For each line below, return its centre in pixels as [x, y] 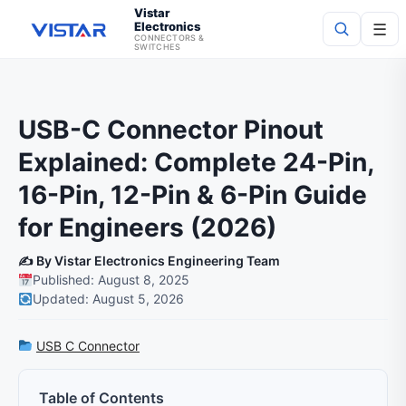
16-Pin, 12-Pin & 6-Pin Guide [193, 195]
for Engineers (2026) [147, 227]
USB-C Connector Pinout [171, 130]
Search [367, 87]
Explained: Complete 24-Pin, [196, 162]
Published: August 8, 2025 [111, 280]
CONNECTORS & [169, 38]
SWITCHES [157, 47]
